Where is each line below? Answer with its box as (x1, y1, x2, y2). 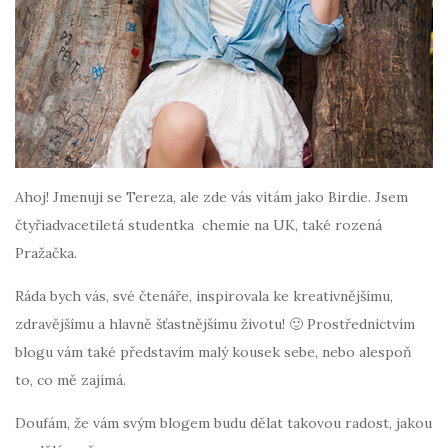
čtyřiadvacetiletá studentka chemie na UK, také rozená (15, 215, 382, 234)
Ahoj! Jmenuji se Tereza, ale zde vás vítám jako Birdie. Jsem (15, 187, 408, 206)
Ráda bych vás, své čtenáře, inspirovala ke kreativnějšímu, (15, 286, 393, 305)
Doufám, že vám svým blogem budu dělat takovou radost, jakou (15, 413, 432, 432)
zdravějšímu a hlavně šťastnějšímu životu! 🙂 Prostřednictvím (15, 314, 415, 333)
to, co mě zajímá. (15, 370, 126, 389)
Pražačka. (15, 243, 77, 262)
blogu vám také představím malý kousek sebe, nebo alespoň (15, 342, 412, 361)
